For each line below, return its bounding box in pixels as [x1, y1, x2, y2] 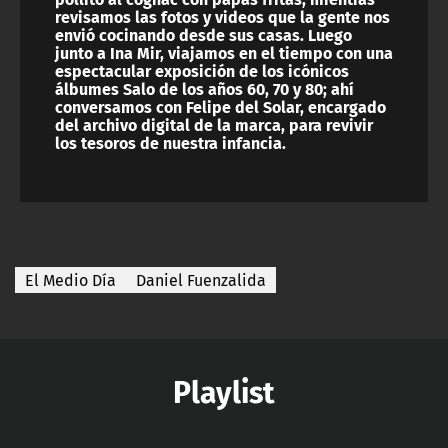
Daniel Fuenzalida [136, 268, 266, 293]
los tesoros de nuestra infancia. [55, 130, 286, 156]
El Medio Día [25, 268, 116, 293]
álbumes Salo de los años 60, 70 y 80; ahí [55, 76, 354, 102]
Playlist [173, 367, 275, 415]
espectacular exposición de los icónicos [55, 58, 349, 84]
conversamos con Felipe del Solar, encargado [55, 94, 386, 120]
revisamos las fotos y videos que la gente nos [55, 4, 390, 30]
